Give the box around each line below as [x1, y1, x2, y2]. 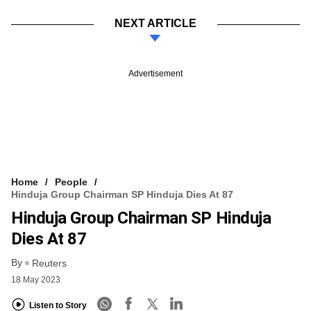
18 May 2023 [11, 275, 60, 285]
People [55, 176, 87, 187]
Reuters [32, 258, 67, 269]
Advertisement [128, 68, 183, 78]
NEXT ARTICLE [115, 17, 196, 29]
